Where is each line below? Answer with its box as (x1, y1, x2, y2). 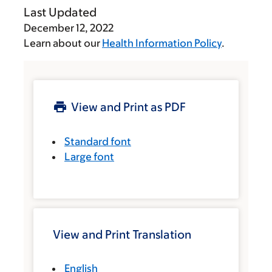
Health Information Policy (102, 37, 222, 49)
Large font (64, 151, 114, 163)
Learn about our (24, 37, 102, 49)
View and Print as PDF (71, 100, 186, 114)
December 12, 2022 (24, 22, 114, 34)
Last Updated (24, 5, 97, 19)
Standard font (64, 135, 131, 148)
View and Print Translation (53, 228, 191, 241)
